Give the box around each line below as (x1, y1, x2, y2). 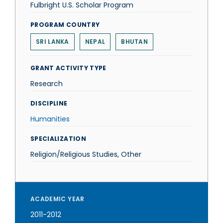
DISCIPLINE (30, 99, 68, 108)
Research (30, 79, 63, 89)
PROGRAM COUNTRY (30, 20, 100, 29)
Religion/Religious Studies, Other (30, 149, 141, 159)
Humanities (30, 114, 70, 124)
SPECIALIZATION (30, 134, 86, 143)
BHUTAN (121, 37, 148, 46)
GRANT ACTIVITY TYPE (30, 64, 107, 72)
